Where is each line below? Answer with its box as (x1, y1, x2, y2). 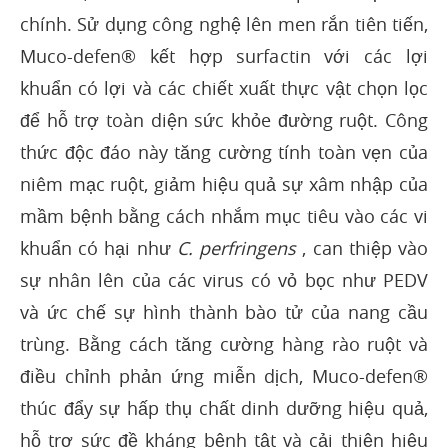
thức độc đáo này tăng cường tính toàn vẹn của (20, 140, 428, 165)
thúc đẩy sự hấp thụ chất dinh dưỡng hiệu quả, (20, 396, 428, 421)
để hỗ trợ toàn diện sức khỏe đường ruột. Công (20, 108, 428, 133)
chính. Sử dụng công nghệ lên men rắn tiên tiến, (20, 12, 428, 37)
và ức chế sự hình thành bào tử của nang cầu (20, 300, 428, 325)
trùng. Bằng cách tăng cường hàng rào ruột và (20, 332, 428, 357)
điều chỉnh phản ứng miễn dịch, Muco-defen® (20, 364, 428, 389)
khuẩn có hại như (20, 236, 177, 261)
